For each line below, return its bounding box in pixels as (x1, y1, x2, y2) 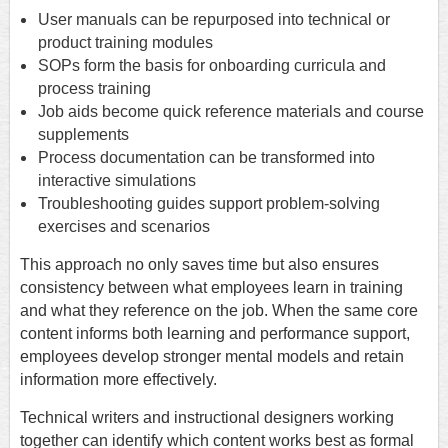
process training (38, 80, 151, 98)
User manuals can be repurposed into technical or (38, 11, 390, 29)
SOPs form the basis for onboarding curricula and (38, 57, 386, 75)
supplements (38, 126, 129, 144)
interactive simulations (38, 172, 196, 190)
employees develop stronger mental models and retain (20, 348, 404, 366)
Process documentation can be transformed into (38, 149, 375, 167)
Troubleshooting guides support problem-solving (38, 195, 380, 213)
